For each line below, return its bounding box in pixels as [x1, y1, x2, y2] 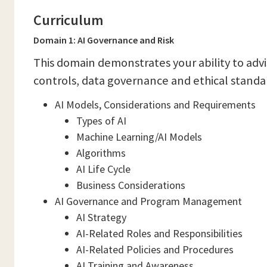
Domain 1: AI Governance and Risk [33, 34, 174, 46]
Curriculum [33, 11, 103, 29]
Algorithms [76, 146, 126, 160]
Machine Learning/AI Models [76, 130, 202, 144]
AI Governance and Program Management [55, 194, 242, 208]
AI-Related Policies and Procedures [76, 243, 234, 256]
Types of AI [76, 114, 126, 128]
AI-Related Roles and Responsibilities [76, 226, 243, 240]
